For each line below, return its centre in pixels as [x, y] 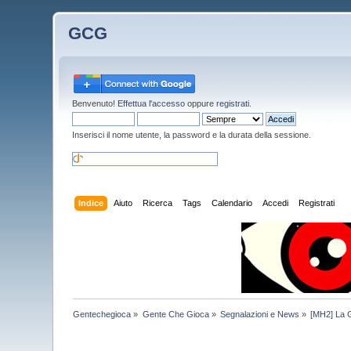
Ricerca [157, 203]
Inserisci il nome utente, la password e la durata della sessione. [192, 135]
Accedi [275, 203]
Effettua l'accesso [152, 103]
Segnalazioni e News [260, 314]
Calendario [232, 203]
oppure [201, 103]
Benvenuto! [95, 103]
